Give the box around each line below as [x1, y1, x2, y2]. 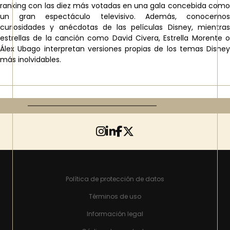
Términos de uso [89, 192, 141, 201]
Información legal [87, 209, 143, 218]
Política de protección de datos [66, 175, 164, 183]
